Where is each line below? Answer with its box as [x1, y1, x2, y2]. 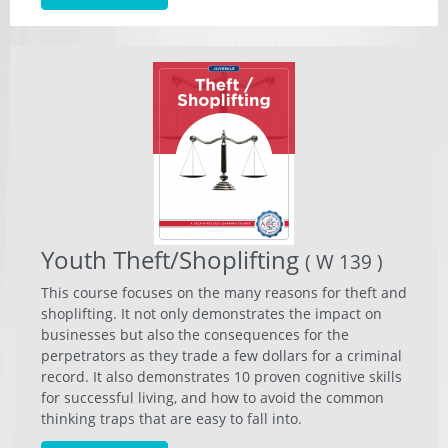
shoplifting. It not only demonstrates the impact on [41, 304, 382, 323]
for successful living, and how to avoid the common [41, 388, 384, 407]
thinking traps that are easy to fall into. [41, 409, 302, 428]
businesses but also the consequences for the [41, 325, 349, 344]
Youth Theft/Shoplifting [41, 243, 305, 276]
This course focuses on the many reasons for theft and [41, 283, 407, 302]
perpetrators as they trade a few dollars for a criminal [41, 346, 402, 365]
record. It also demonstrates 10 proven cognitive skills [41, 367, 402, 386]
